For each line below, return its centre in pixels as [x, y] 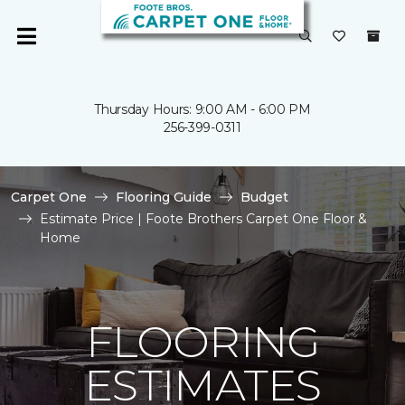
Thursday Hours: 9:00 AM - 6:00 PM [202, 109]
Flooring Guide [164, 197]
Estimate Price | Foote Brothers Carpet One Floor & [203, 219]
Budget [264, 197]
